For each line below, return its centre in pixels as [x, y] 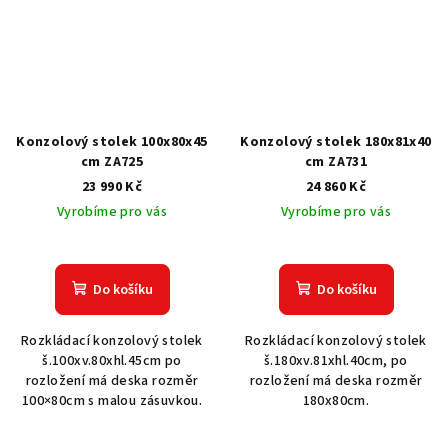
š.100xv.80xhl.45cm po [112, 361]
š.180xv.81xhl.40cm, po [336, 361]
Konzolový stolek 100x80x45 [112, 142]
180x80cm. [336, 401]
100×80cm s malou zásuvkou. [112, 401]
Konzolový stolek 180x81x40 [336, 142]
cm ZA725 [112, 162]
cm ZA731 [336, 162]
